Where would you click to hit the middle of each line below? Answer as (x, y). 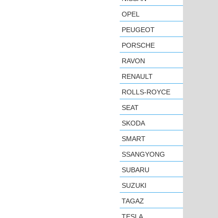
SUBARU (136, 170)
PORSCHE (138, 45)
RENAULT (137, 76)
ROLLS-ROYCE (146, 92)
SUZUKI (134, 185)
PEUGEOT (138, 30)
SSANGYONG (143, 154)
